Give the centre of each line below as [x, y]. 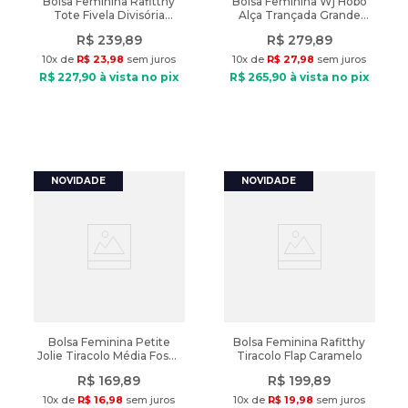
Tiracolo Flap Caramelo [299, 356]
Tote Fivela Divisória [109, 15]
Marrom [109, 369]
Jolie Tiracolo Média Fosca [109, 356]
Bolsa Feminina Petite [109, 342]
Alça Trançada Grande [299, 15]
